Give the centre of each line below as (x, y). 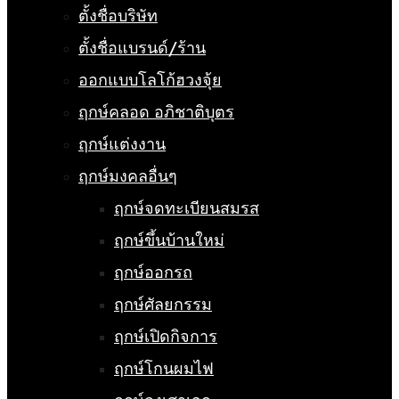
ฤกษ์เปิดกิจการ (166, 337)
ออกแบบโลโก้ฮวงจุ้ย (150, 80)
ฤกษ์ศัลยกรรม (163, 305)
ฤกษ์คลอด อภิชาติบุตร (156, 112)
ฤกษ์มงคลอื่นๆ (128, 176)
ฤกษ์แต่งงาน (122, 144)
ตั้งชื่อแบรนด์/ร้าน (142, 48)
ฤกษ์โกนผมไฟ (164, 369)
